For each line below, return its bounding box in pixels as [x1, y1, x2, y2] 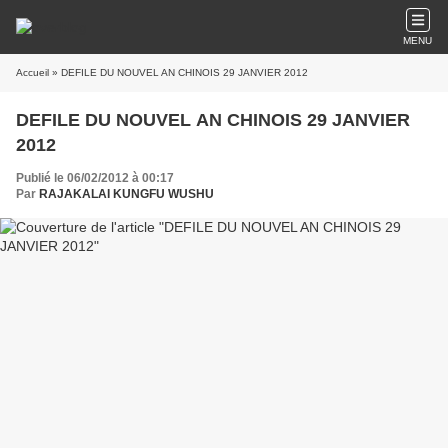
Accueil [16, 67, 49, 78]
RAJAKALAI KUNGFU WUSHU [39, 187, 214, 201]
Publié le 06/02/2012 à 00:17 [16, 171, 174, 185]
